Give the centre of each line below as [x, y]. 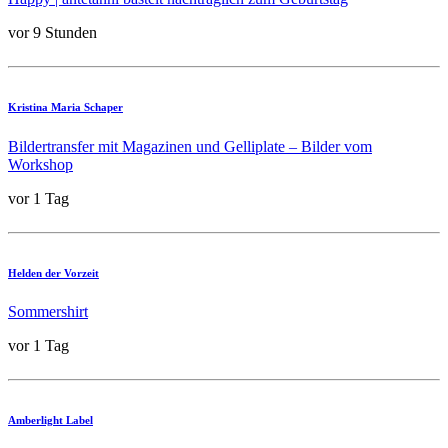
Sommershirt [48, 312]
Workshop [40, 164]
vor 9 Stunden [52, 32]
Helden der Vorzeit [53, 272]
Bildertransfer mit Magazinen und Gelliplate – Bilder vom [190, 146]
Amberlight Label [50, 420]
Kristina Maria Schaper [65, 106]
